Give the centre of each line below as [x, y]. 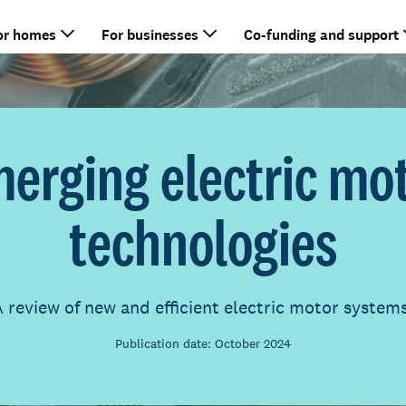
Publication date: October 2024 [203, 343]
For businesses [150, 34]
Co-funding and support [321, 34]
